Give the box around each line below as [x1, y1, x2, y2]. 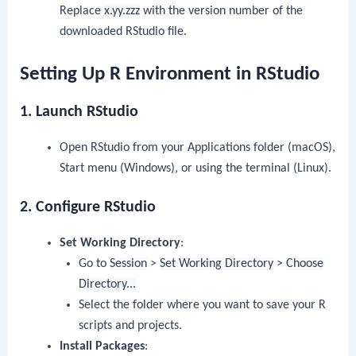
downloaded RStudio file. [59, 25, 187, 39]
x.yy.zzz [103, 5, 140, 18]
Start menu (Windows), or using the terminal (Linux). [59, 161, 331, 175]
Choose [286, 257, 324, 271]
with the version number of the [139, 5, 303, 18]
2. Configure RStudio [20, 199, 157, 216]
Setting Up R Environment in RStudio [20, 64, 320, 84]
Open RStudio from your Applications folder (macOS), [59, 141, 335, 154]
